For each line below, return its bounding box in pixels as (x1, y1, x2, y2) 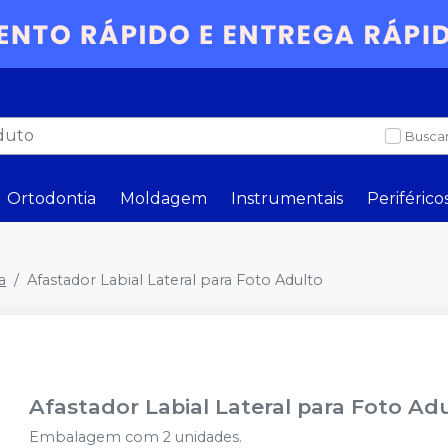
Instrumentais (231, 189, 343, 208)
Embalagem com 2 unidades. (29, 428, 243, 446)
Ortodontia (7, 189, 96, 208)
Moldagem (120, 189, 207, 208)
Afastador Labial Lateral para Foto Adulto (27, 271, 323, 289)
